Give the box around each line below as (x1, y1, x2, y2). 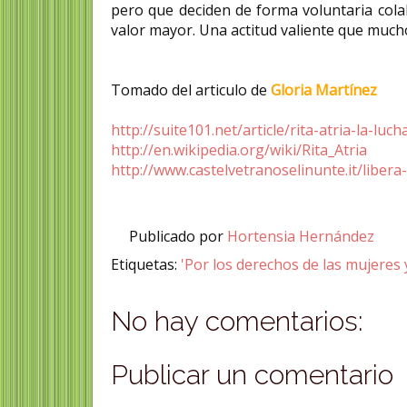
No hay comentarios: (111, 304, 364, 337)
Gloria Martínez (271, 79, 378, 100)
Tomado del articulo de (111, 79, 272, 100)
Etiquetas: (111, 253, 182, 274)
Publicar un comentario (111, 358, 394, 391)
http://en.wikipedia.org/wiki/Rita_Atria (111, 139, 368, 160)
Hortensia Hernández (227, 225, 379, 246)
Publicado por (129, 225, 228, 246)
